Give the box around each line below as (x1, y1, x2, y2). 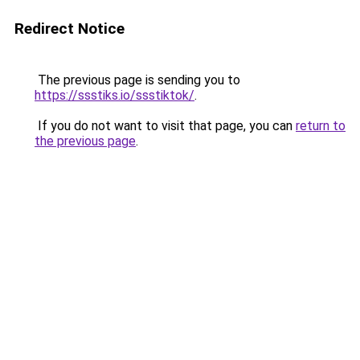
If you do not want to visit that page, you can (35, 118, 296, 133)
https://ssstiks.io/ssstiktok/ (35, 88, 194, 103)
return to (296, 118, 346, 133)
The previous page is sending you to (35, 72, 240, 88)
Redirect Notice (14, 19, 125, 38)
